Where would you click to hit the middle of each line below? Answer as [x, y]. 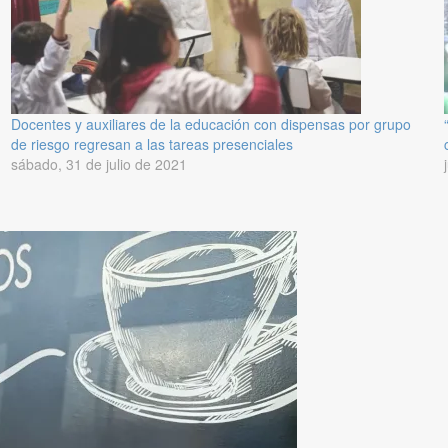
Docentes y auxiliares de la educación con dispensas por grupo [210, 124]
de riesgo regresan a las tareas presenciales [151, 144]
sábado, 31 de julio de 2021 [98, 164]
